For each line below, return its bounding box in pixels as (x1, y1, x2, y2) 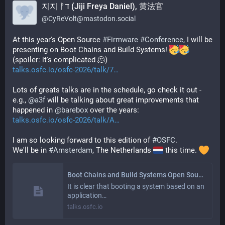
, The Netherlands (92, 146, 153, 155)
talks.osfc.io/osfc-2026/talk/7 (13, 65, 114, 74)
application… (67, 191, 106, 199)
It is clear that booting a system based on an (67, 182, 204, 190)
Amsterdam (53, 146, 92, 155)
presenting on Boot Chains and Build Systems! (13, 45, 169, 54)
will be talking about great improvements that (45, 95, 199, 104)
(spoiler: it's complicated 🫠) (13, 55, 107, 64)
